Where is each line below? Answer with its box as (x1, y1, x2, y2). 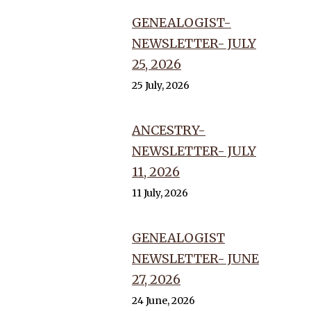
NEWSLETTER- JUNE (132, 251, 259, 267)
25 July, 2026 (132, 79, 190, 92)
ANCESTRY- (132, 122, 205, 138)
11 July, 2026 (132, 187, 188, 199)
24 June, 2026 (132, 294, 195, 307)
